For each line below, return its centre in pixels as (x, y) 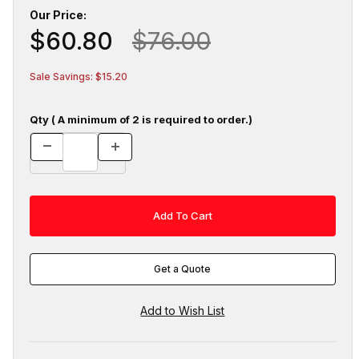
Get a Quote (183, 269)
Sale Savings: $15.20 (78, 76)
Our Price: (58, 14)
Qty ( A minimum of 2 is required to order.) (141, 119)
